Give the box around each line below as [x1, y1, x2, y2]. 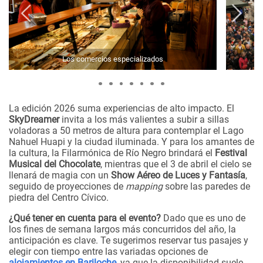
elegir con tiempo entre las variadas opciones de [9, 246, 208, 258]
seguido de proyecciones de [9, 181, 126, 193]
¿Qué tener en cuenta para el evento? [9, 213, 161, 224]
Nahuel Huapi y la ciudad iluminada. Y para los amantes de [9, 136, 254, 148]
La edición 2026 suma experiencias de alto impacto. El [9, 103, 234, 114]
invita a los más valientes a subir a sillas [59, 114, 229, 126]
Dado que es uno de [161, 213, 245, 224]
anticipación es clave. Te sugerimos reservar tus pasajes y [9, 235, 248, 247]
